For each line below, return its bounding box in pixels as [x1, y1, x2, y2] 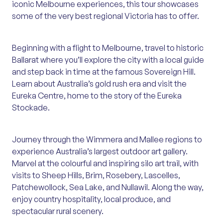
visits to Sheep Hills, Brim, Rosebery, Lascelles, [12, 170, 180, 180]
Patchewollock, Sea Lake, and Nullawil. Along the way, [12, 182, 204, 192]
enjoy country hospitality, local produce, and [12, 194, 171, 204]
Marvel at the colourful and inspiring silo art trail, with [12, 158, 199, 168]
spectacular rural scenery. [12, 206, 104, 216]
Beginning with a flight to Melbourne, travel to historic [12, 42, 204, 53]
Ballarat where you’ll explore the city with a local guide [12, 54, 204, 65]
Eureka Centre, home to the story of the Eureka [12, 90, 182, 101]
